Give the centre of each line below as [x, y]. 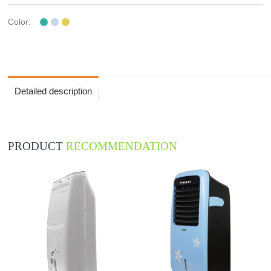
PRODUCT [37, 146]
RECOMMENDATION [122, 146]
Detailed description [54, 91]
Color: [20, 21]
